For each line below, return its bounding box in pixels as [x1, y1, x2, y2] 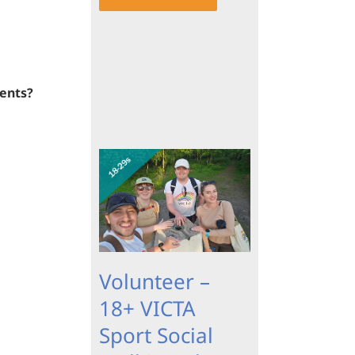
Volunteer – [98, 267, 210, 296]
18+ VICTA [98, 294, 196, 323]
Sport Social [98, 321, 213, 350]
